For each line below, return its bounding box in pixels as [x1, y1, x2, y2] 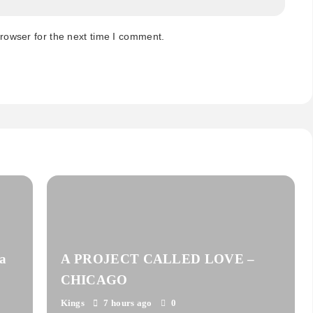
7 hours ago [103, 298, 152, 309]
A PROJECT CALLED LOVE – [60, 252, 255, 267]
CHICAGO [60, 272, 128, 288]
